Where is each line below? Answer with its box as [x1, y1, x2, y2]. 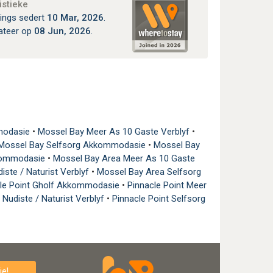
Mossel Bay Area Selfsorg [97, 166, 201, 177]
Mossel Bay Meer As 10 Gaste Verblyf [37, 126, 192, 137]
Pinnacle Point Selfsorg [112, 193, 205, 204]
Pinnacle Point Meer [127, 179, 207, 191]
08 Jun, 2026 [34, 25, 91, 37]
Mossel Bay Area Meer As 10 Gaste [52, 152, 195, 164]
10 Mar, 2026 [46, 12, 104, 23]
